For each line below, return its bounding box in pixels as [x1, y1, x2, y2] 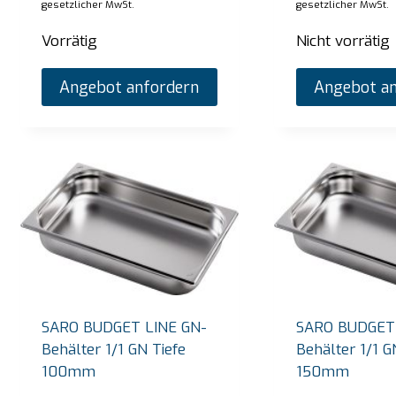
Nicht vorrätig [295, 31, 390, 52]
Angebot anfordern [59, 76, 200, 98]
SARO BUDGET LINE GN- [42, 316, 208, 338]
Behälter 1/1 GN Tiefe [42, 339, 187, 360]
